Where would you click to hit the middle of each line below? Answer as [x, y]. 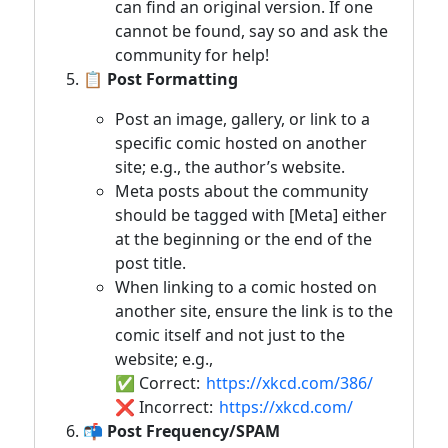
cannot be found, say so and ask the [251, 30]
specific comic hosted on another [241, 142]
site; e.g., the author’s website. [230, 166]
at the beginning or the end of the [243, 238]
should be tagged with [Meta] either [251, 214]
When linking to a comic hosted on [246, 286]
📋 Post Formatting [160, 78]
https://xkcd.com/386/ [289, 382]
